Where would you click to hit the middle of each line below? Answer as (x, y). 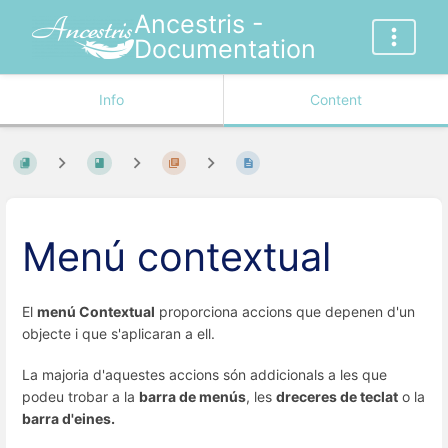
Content (336, 99)
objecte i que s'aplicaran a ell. (118, 333)
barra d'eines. (68, 418)
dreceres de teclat (337, 396)
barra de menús (192, 396)
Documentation (224, 49)
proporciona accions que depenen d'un (285, 311)
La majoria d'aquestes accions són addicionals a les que (204, 374)
